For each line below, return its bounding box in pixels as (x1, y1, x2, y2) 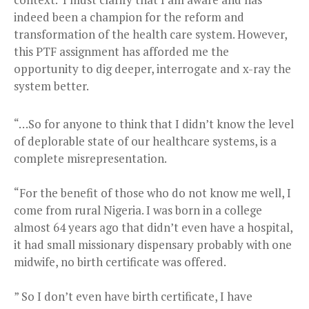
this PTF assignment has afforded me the (14, 43, 229, 59)
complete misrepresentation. (14, 150, 167, 166)
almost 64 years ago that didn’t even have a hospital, (14, 219, 292, 235)
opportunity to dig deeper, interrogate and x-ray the (14, 60, 291, 77)
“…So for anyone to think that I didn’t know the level (14, 115, 294, 132)
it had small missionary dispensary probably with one (14, 236, 292, 252)
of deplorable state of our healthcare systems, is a (14, 132, 277, 149)
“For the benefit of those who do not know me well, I (14, 184, 291, 201)
